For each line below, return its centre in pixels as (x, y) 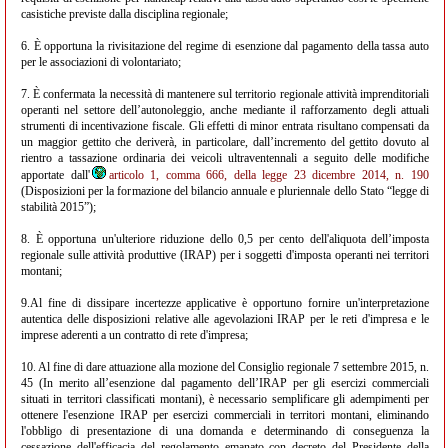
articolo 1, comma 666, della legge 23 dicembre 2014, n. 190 (269, 175)
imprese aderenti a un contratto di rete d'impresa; (134, 335)
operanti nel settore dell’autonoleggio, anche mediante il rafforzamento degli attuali (225, 110)
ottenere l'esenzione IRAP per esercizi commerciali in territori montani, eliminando (225, 415)
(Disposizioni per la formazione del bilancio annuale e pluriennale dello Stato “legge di (225, 191)
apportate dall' (55, 175)
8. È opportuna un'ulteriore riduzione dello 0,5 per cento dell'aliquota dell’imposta (225, 239)
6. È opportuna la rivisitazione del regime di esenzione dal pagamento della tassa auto (225, 46)
